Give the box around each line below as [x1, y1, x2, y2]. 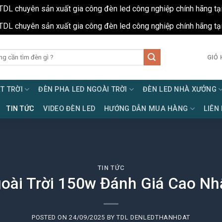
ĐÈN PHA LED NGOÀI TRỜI [38, 85, 127, 94]
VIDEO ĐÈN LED [43, 104, 96, 113]
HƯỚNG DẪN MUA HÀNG [104, 104, 188, 113]
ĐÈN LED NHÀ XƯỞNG [143, 85, 217, 94]
